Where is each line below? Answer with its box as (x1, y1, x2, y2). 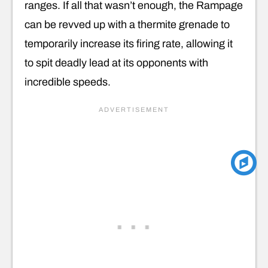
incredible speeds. (25, 75, 111, 88)
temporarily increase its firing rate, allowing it (25, 37, 233, 50)
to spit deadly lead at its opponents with (25, 56, 208, 69)
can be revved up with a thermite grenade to (25, 18, 230, 31)
